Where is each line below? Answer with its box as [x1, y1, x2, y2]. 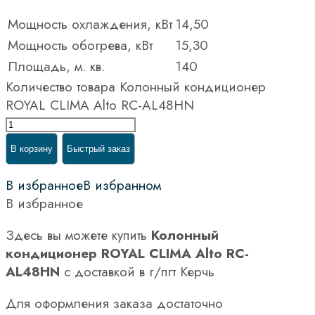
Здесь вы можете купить [6, 225, 151, 245]
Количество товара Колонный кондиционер [6, 77, 266, 96]
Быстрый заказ [67, 143, 130, 154]
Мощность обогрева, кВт [8, 35, 153, 55]
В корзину [11, 143, 53, 154]
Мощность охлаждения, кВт [8, 14, 172, 34]
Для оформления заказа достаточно [6, 293, 223, 313]
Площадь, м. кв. [8, 56, 105, 76]
